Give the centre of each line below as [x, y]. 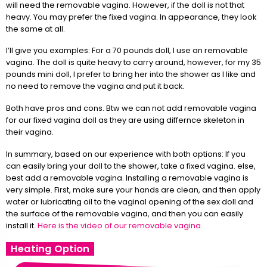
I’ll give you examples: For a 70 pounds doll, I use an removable [127, 51]
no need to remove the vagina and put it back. [95, 86]
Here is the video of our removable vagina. [120, 225]
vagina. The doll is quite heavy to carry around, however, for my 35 [133, 63]
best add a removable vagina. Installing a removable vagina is [127, 178]
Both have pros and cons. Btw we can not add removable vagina [131, 108]
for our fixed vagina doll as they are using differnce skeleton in [125, 120]
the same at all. [35, 29]
